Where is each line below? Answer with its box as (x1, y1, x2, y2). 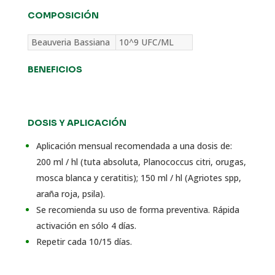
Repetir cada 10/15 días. (36, 236, 132, 248)
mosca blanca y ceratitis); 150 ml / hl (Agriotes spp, (36, 172, 241, 184)
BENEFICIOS (27, 63, 82, 75)
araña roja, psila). (36, 188, 105, 200)
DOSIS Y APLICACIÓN (27, 117, 126, 128)
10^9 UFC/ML (118, 36, 174, 48)
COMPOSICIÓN (27, 10, 99, 21)
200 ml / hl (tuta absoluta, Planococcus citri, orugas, (36, 156, 246, 168)
